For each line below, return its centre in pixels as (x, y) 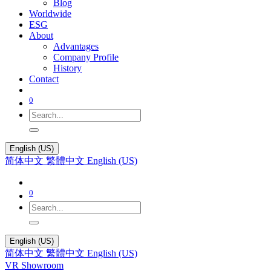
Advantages (76, 46)
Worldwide (50, 13)
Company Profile (86, 57)
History (67, 68)
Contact (44, 79)
